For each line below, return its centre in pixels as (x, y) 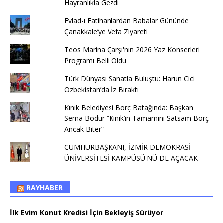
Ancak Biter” (84, 129)
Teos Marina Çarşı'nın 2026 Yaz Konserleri (132, 50)
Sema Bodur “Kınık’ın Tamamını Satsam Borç (136, 118)
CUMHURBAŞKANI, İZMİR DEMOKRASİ (127, 147)
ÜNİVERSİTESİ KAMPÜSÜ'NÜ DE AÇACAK (132, 158)
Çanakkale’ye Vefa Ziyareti (106, 32)
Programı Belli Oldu (95, 61)
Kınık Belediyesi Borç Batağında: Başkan (128, 108)
